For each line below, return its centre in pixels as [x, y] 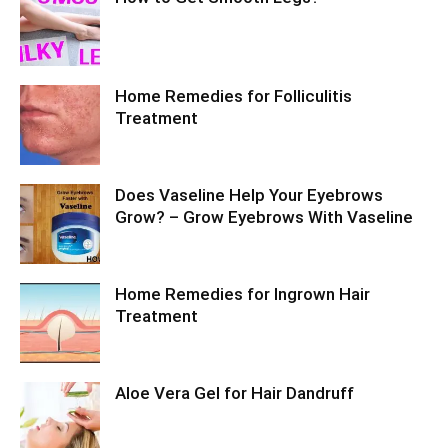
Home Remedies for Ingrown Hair [242, 294]
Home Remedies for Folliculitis [233, 96]
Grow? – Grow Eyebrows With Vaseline [264, 217]
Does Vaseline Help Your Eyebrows [249, 195]
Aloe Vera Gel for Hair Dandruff [234, 393]
